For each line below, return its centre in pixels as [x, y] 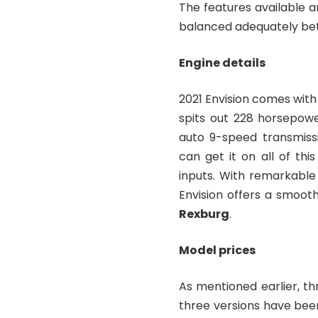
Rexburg [204, 214]
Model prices [217, 250]
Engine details [222, 62]
